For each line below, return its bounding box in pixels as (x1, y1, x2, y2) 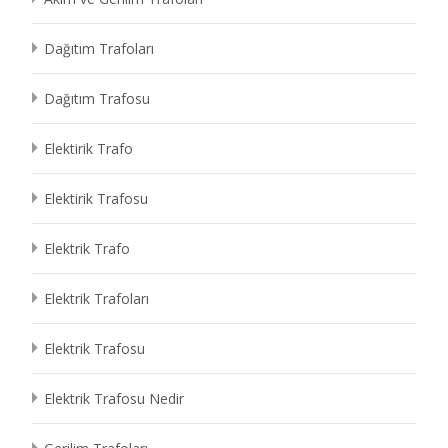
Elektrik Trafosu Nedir (44, 389, 184, 408)
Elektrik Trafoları (44, 289, 149, 308)
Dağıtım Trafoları (44, 39, 154, 58)
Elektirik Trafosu (44, 189, 148, 208)
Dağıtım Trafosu (44, 89, 150, 108)
